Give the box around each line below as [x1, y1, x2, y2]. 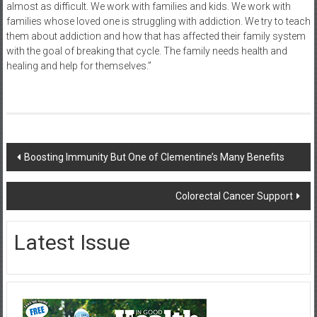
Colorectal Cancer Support [175, 190, 294, 202]
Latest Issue [13, 229, 130, 255]
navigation [5, 168, 96, 192]
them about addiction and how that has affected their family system [6, 30, 306, 42]
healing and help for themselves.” [6, 59, 151, 71]
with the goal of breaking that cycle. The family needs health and [6, 45, 287, 57]
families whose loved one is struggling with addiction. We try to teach [6, 15, 311, 27]
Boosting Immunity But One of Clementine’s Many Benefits [23, 151, 284, 163]
